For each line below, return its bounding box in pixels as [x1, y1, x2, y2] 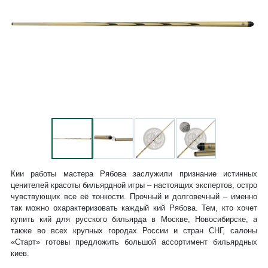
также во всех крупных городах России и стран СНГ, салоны [10, 226, 258, 236]
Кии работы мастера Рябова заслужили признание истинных [10, 169, 258, 179]
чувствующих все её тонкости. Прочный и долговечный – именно [10, 192, 258, 202]
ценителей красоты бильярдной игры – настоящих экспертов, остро [10, 181, 258, 190]
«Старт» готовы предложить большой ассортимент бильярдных [10, 237, 258, 247]
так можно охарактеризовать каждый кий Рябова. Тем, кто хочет [10, 203, 258, 213]
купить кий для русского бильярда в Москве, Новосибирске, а [10, 215, 258, 224]
